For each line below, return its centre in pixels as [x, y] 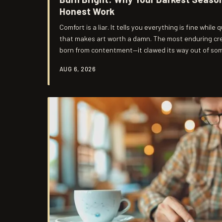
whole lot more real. [90, 61]
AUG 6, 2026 [78, 69]
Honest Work [87, 11]
